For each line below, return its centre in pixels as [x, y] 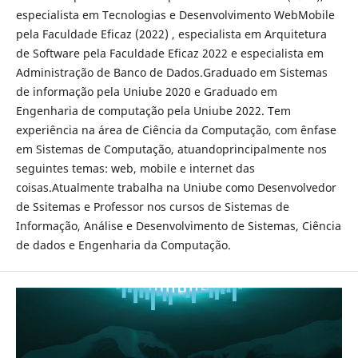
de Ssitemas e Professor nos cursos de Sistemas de [152, 207]
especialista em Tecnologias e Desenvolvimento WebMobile [175, 15]
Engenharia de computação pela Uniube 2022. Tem [153, 111]
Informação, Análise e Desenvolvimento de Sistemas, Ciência [178, 226]
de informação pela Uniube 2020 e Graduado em [146, 92]
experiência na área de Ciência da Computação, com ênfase [176, 130]
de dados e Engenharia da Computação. [123, 245]
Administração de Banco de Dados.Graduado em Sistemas [171, 73]
